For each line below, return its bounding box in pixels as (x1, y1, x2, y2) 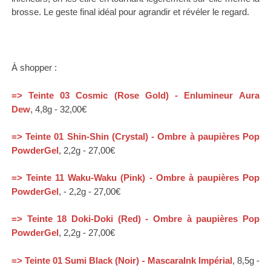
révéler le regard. (182, 7, 249, 18)
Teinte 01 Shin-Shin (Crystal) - (25, 131, 158, 142)
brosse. (11, 7, 44, 18)
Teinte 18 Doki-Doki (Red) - (27, 214, 154, 224)
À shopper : (11, 62, 57, 73)
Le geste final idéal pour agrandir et (43, 7, 183, 18)
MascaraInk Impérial (148, 255, 233, 266)
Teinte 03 (28, 90, 70, 101)
